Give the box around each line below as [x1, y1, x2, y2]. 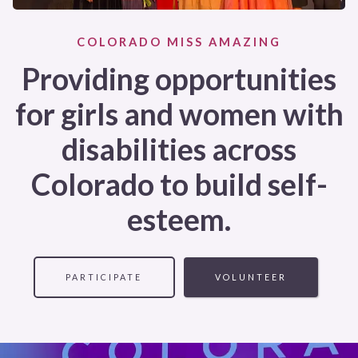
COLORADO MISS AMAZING [77, 35, 281, 49]
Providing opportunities [22, 61, 336, 97]
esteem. [127, 201, 231, 237]
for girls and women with [14, 96, 344, 132]
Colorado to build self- [30, 166, 328, 202]
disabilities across [62, 131, 296, 167]
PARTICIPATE [66, 272, 143, 282]
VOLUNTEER [214, 272, 287, 282]
